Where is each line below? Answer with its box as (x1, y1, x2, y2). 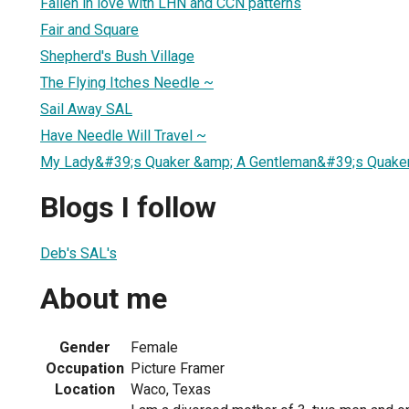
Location (55, 380, 115, 398)
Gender (59, 338, 110, 356)
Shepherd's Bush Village (40, 47, 194, 65)
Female (131, 338, 178, 356)
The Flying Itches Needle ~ (40, 73, 214, 91)
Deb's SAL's (40, 244, 117, 262)
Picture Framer (131, 359, 225, 377)
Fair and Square (40, 20, 139, 38)
